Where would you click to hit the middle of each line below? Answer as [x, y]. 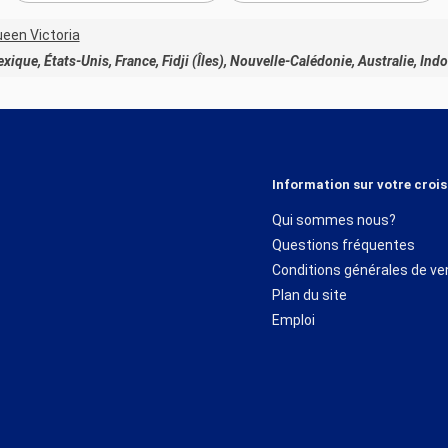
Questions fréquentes [343, 244]
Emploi [293, 319]
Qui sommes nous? [334, 219]
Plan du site [309, 294]
